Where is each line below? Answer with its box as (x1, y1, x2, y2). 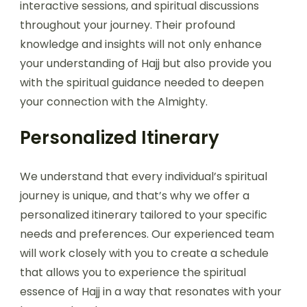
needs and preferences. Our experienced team (20, 225, 274, 242)
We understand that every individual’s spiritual (20, 168, 267, 184)
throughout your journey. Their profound (20, 16, 235, 33)
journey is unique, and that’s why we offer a (20, 187, 249, 204)
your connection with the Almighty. (20, 93, 208, 110)
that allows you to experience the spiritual (20, 264, 246, 280)
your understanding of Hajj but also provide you (20, 55, 271, 71)
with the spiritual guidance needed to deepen (20, 74, 264, 90)
